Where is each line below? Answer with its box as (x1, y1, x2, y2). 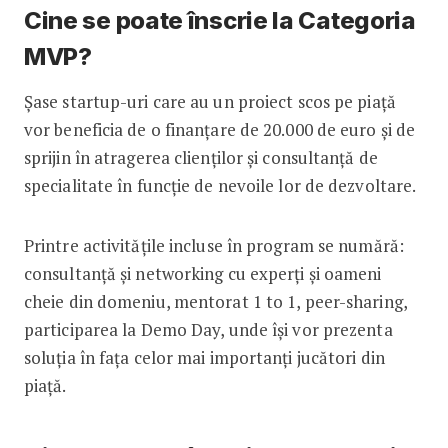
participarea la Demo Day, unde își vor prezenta (23, 317, 393, 341)
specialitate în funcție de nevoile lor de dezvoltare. (23, 173, 420, 197)
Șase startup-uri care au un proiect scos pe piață (23, 89, 396, 113)
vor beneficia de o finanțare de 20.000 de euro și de (23, 117, 420, 141)
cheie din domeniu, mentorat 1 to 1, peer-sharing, (23, 289, 407, 313)
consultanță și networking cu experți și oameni (23, 261, 382, 285)
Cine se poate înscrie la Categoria (23, 5, 416, 35)
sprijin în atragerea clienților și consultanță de (23, 145, 378, 169)
